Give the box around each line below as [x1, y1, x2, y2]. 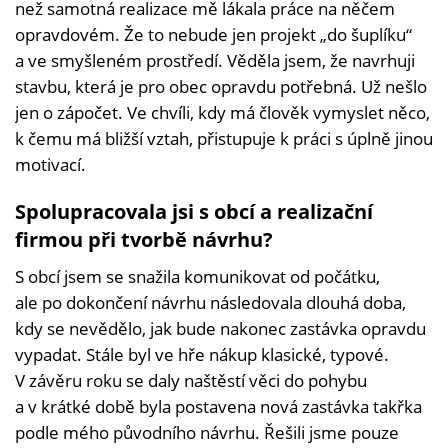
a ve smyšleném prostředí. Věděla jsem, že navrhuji [15, 48, 415, 72]
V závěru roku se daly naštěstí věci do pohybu [15, 368, 367, 392]
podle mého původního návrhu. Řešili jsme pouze [15, 420, 399, 444]
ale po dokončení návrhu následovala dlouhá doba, [15, 290, 406, 314]
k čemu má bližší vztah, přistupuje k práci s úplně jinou [15, 126, 433, 150]
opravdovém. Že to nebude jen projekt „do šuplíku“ [15, 22, 412, 46]
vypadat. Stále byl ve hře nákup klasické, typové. [15, 342, 389, 366]
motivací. [15, 152, 94, 176]
